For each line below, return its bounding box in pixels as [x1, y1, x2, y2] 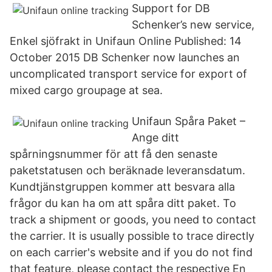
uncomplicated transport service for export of [10, 67, 247, 80]
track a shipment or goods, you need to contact [10, 213, 256, 226]
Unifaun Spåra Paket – [132, 115, 245, 127]
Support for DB [132, 2, 210, 15]
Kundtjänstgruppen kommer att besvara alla [10, 180, 235, 193]
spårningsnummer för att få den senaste [10, 148, 217, 160]
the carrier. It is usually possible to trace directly [10, 229, 254, 242]
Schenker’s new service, [132, 18, 254, 31]
